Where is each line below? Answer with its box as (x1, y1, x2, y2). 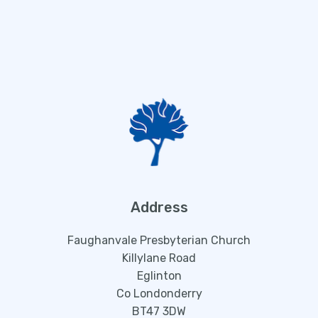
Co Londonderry (116, 286, 202, 300)
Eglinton (136, 268, 182, 283)
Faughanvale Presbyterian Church (67, 233, 251, 247)
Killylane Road (122, 251, 196, 265)
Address (130, 198, 188, 216)
